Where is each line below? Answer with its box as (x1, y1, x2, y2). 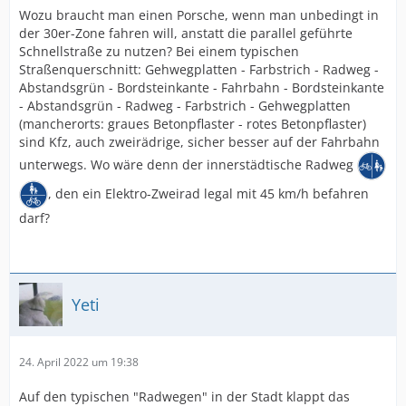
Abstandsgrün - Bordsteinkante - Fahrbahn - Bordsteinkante (19, 79, 384, 96)
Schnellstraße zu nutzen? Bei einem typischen (19, 43, 299, 60)
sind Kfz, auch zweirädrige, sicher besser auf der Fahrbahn (19, 133, 380, 150)
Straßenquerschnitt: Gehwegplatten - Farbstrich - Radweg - (19, 61, 379, 78)
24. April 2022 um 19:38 (19, 354, 139, 370)
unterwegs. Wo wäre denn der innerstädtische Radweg (19, 155, 357, 173)
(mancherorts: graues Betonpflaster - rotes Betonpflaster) (19, 115, 366, 132)
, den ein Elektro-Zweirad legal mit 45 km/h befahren (48, 184, 369, 202)
